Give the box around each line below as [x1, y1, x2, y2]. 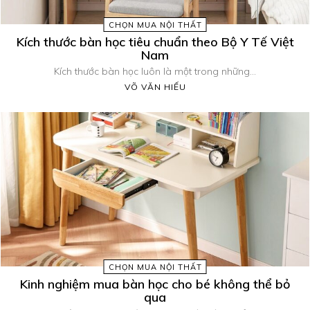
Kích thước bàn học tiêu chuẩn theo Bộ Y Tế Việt [16, 33, 294, 50]
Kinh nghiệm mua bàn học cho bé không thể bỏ [20, 275, 290, 292]
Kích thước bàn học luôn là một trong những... [54, 64, 256, 77]
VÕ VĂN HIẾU [124, 81, 186, 92]
